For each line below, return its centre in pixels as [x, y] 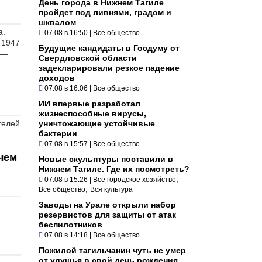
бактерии [58, 133]
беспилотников [70, 224]
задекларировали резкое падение [109, 68]
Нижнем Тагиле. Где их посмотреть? [114, 169]
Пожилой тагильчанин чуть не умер [112, 250]
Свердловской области [88, 58]
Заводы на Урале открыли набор [107, 204]
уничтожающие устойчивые [97, 123]
